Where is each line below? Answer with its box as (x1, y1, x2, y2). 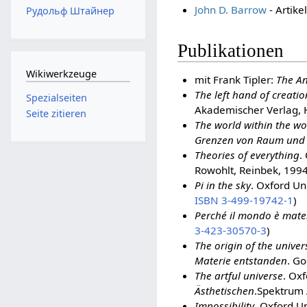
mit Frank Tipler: (194, 72, 276, 86)
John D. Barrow (194, 3, 267, 17)
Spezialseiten (25, 90, 87, 104)
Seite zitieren (25, 106, 86, 120)
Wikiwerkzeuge (25, 67, 97, 81)
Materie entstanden (194, 253, 287, 267)
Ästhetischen (194, 283, 254, 297)
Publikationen (177, 40, 284, 62)
